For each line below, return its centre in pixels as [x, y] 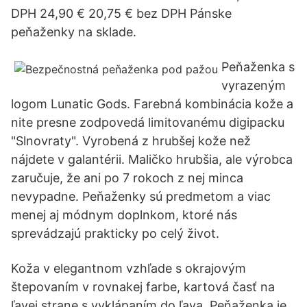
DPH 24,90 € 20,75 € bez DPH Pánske [121, 13]
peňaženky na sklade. [74, 32]
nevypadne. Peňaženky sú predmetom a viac [141, 196]
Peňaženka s [258, 67]
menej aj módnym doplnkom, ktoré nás [124, 215]
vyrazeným [254, 85]
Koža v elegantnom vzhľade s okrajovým [128, 268]
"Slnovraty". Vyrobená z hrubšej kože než [131, 141]
